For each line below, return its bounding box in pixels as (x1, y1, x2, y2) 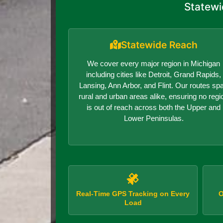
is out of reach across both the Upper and (87, 103, 221, 111)
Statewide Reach (120, 38, 198, 51)
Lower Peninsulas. (123, 113, 184, 122)
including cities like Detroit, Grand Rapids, (86, 70, 222, 79)
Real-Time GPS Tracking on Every (76, 189, 190, 198)
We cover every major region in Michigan (87, 59, 221, 68)
